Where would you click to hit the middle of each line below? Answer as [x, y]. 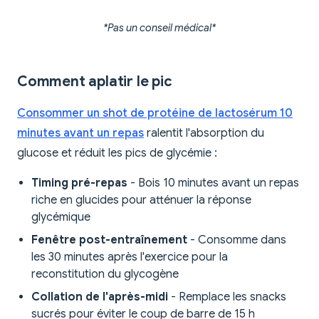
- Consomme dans [237, 240]
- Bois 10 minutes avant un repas [213, 183]
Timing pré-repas [79, 183]
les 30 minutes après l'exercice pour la [130, 257]
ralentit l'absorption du [204, 134]
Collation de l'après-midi [100, 297]
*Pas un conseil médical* [159, 28]
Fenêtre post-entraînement [109, 240]
